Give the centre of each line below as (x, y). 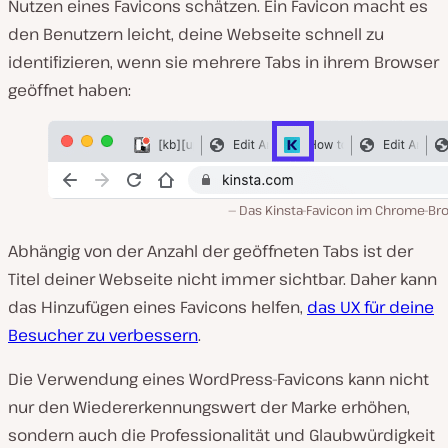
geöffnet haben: (69, 90)
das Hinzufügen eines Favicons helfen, (157, 307)
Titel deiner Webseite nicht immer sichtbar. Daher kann (222, 279)
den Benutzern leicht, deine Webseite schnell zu (196, 34)
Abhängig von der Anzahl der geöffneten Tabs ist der (210, 251)
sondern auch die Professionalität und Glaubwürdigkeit (221, 435)
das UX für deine (370, 307)
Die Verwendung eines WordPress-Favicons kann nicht (218, 379)
